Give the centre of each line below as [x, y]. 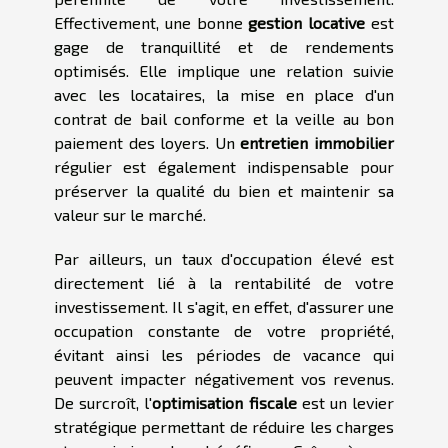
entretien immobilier [317, 142]
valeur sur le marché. [130, 214]
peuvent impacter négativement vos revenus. [224, 378]
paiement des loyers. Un [147, 142]
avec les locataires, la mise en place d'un [224, 94]
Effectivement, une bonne [151, 22]
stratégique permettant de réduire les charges [224, 426]
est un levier [345, 402]
